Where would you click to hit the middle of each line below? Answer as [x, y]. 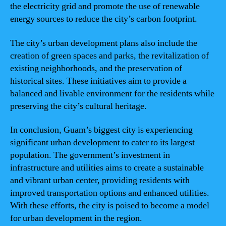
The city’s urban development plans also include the [104, 43]
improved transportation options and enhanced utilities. [110, 193]
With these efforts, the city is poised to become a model [110, 206]
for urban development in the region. [76, 218]
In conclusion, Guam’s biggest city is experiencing [101, 130]
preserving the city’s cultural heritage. [78, 106]
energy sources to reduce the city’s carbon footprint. [104, 19]
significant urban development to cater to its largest [102, 143]
